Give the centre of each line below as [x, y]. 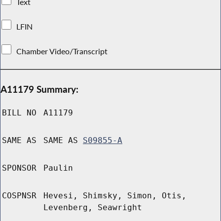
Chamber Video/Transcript [62, 51]
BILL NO [19, 113]
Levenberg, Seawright [93, 208]
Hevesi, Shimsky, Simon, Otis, [115, 196]
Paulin [58, 168]
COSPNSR [19, 196]
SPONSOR [19, 168]
